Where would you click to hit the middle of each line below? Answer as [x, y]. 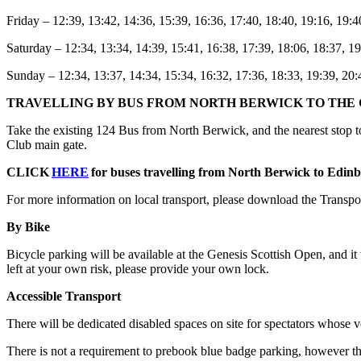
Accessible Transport [64, 296]
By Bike [28, 226]
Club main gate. [47, 144]
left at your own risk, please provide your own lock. [138, 268]
